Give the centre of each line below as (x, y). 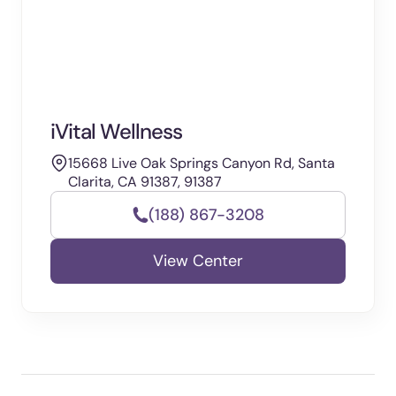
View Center (198, 261)
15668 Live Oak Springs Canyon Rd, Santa (202, 163)
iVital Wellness (116, 131)
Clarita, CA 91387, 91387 (145, 182)
